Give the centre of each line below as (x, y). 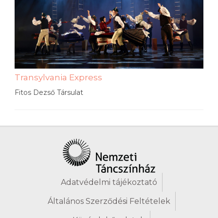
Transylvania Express (58, 77)
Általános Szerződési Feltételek (109, 201)
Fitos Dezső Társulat (49, 92)
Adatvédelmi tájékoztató (109, 182)
